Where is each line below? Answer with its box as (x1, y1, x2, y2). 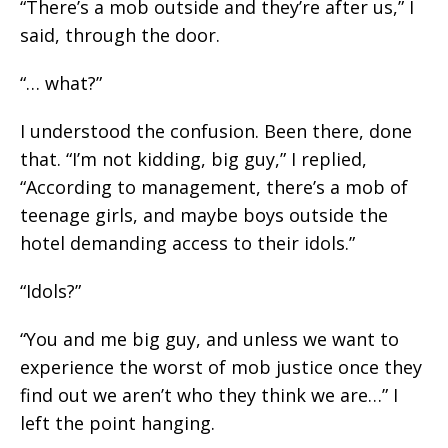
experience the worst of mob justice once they (20, 355, 422, 379)
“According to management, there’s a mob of (20, 175, 408, 199)
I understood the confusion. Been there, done (20, 119, 412, 143)
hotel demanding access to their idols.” (20, 231, 355, 255)
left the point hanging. (20, 411, 215, 435)
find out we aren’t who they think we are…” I (20, 383, 398, 407)
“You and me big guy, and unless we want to (20, 327, 399, 351)
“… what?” (20, 71, 102, 95)
